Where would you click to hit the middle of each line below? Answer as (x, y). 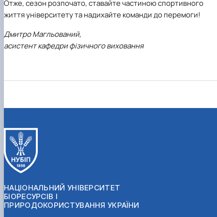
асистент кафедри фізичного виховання (74, 46)
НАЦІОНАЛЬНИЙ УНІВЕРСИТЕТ (62, 187)
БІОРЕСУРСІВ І (31, 196)
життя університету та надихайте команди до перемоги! (102, 15)
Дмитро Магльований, (43, 34)
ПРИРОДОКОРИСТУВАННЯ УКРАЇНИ (72, 205)
